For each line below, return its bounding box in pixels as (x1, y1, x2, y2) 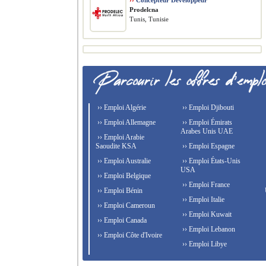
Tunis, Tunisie (129, 15, 169, 23)
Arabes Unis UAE (180, 127, 233, 135)
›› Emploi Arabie (96, 133, 144, 141)
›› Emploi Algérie (96, 103, 146, 112)
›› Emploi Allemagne (96, 118, 156, 126)
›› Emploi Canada (96, 216, 147, 224)
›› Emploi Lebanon (180, 225, 235, 233)
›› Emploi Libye (180, 240, 227, 248)
